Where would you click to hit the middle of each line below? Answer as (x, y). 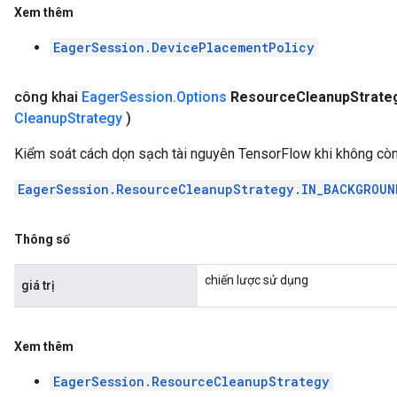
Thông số (42, 239)
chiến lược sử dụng (257, 280)
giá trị (38, 285)
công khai (48, 97)
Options (202, 97)
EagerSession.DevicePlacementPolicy (184, 47)
